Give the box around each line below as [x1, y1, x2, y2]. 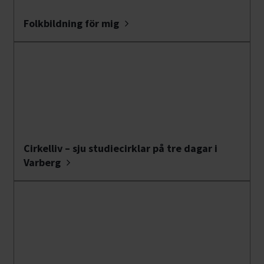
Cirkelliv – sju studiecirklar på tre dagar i [24, 141, 217, 156]
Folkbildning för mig [24, 16, 119, 31]
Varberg [24, 156, 61, 170]
